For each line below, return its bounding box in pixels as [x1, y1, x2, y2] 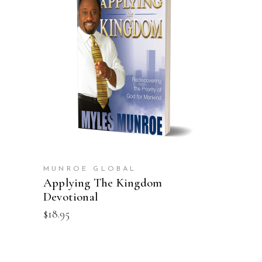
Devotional [43, 189, 99, 204]
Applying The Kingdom [43, 175, 163, 190]
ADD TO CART [92, 59, 170, 67]
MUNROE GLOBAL [43, 165, 137, 173]
